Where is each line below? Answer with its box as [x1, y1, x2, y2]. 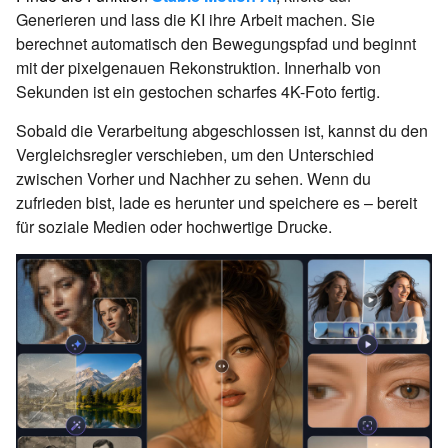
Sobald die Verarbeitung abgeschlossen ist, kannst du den [16, 118, 428, 142]
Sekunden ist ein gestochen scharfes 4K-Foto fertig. [16, 79, 380, 103]
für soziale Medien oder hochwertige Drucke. [16, 214, 332, 238]
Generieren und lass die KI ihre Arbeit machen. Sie [16, 7, 375, 31]
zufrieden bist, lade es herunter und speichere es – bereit [16, 190, 417, 214]
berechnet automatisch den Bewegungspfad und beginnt [16, 31, 416, 55]
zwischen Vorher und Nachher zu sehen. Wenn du [16, 166, 371, 190]
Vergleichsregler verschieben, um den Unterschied [16, 142, 374, 166]
